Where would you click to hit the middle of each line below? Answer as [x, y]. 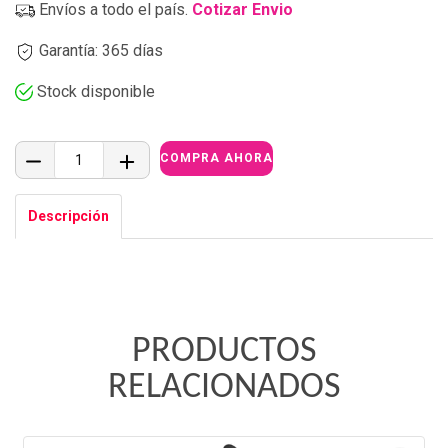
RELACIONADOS [224, 388]
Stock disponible [96, 91]
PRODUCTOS [224, 352]
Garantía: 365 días [99, 50]
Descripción [68, 216]
